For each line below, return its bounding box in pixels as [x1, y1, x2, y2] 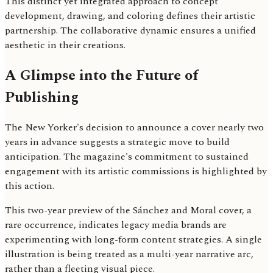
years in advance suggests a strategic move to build [5, 135, 230, 150]
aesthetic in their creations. [5, 37, 126, 52]
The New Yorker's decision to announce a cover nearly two [5, 120, 264, 135]
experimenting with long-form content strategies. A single [5, 232, 262, 247]
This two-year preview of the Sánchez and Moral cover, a [5, 203, 252, 218]
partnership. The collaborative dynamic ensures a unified [5, 23, 256, 38]
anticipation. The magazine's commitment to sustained [5, 149, 249, 165]
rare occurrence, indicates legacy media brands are [5, 218, 227, 233]
